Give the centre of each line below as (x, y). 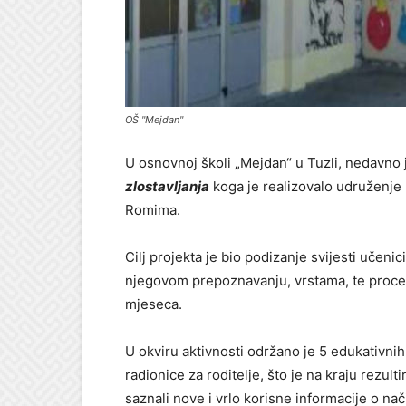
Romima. (153, 210)
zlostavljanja (167, 186)
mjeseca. (154, 304)
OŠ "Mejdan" (154, 120)
